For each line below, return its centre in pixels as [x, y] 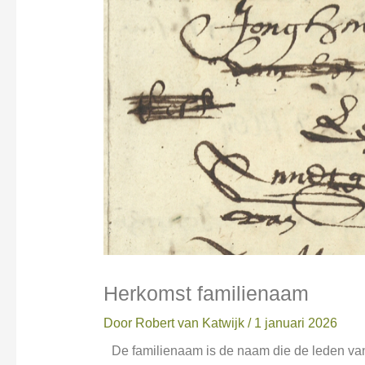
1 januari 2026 [295, 323]
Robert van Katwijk [191, 323]
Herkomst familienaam [206, 294]
